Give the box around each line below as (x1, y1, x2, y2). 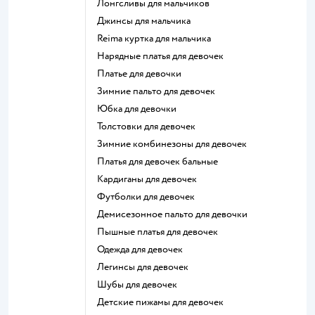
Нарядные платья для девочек (105, 50, 224, 62)
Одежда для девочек (104, 243, 183, 255)
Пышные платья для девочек (105, 226, 218, 238)
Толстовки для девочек (101, 120, 195, 132)
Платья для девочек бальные (105, 155, 218, 167)
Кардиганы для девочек (103, 173, 197, 185)
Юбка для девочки (108, 103, 176, 115)
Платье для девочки (105, 67, 181, 79)
